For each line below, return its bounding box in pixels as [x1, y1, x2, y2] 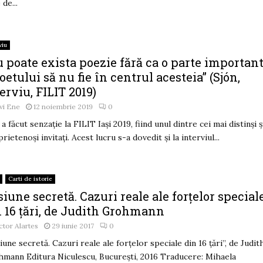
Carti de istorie [8, 174, 53, 183]
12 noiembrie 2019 [33, 102, 93, 112]
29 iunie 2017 [52, 221, 95, 230]
